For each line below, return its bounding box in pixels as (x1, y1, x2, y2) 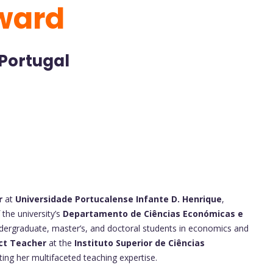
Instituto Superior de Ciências (74, 237, 205, 249)
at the (46, 237, 74, 249)
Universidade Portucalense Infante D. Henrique (15, 193, 222, 205)
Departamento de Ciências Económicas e (63, 208, 243, 219)
